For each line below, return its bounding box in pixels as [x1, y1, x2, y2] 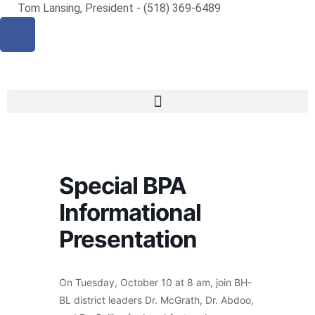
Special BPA [59, 172, 186, 200]
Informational [59, 198, 201, 226]
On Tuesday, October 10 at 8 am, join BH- [59, 276, 252, 288]
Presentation [59, 225, 197, 253]
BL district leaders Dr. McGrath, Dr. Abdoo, [59, 294, 254, 306]
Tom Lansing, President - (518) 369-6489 [18, 1, 221, 15]
